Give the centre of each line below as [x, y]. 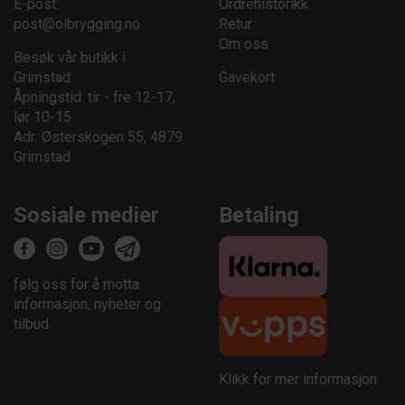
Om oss [243, 44]
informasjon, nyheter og [87, 304]
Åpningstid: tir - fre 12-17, [94, 97]
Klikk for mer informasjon [297, 379]
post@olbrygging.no [77, 24]
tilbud [31, 324]
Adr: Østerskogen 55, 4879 [98, 137]
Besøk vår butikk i [70, 57]
